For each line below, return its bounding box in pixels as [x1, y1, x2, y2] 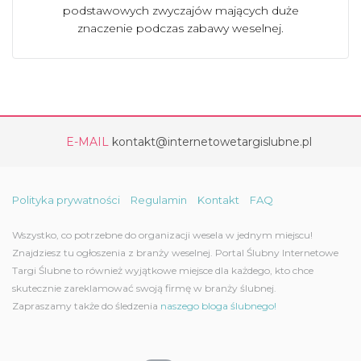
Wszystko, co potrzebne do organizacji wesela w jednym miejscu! [12, 229, 313, 241]
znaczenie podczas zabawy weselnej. [77, 21, 284, 35]
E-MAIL [65, 135, 109, 149]
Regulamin [131, 193, 187, 206]
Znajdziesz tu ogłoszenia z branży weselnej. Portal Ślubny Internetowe [12, 247, 338, 259]
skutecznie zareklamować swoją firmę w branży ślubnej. [12, 282, 276, 294]
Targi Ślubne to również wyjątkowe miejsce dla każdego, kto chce [12, 264, 313, 276]
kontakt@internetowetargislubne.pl [111, 135, 312, 149]
